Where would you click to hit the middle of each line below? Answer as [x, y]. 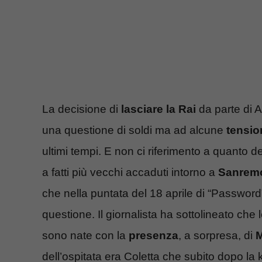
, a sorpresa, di [217, 236]
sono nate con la [85, 236]
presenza [154, 236]
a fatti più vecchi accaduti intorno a [130, 173]
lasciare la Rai [158, 109]
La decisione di [82, 109]
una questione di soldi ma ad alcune [134, 130]
